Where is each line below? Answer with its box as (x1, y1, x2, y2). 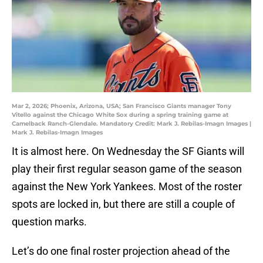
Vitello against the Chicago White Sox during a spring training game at (12, 111, 228, 119)
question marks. (12, 215, 87, 228)
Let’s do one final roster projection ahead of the (12, 245, 230, 258)
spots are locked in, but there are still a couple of (12, 198, 235, 211)
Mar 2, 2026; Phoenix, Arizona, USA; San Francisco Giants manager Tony (12, 102, 231, 110)
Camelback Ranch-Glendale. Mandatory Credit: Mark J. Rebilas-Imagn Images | (12, 120, 251, 128)
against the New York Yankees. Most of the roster (12, 180, 242, 193)
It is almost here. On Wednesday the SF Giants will (12, 145, 244, 158)
